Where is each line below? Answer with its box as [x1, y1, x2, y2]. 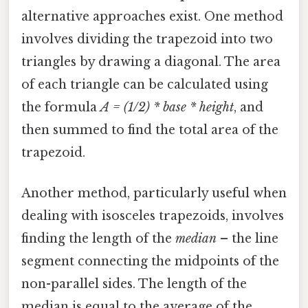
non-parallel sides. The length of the [21, 276, 247, 292]
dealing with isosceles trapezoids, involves [21, 208, 284, 224]
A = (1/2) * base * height [100, 99, 234, 115]
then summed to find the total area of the [21, 122, 278, 137]
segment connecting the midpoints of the [21, 254, 279, 269]
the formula [21, 99, 100, 115]
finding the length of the [21, 231, 175, 247]
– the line [217, 231, 278, 247]
